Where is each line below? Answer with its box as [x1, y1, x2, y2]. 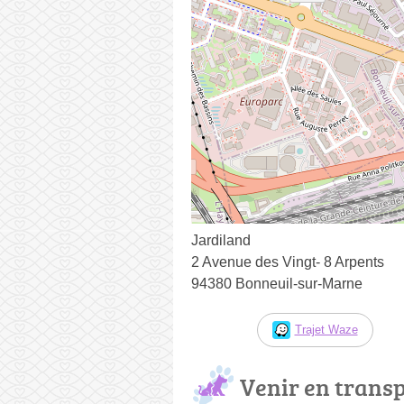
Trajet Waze [294, 322, 358, 336]
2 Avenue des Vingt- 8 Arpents [191, 253, 384, 270]
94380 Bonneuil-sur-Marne [191, 275, 363, 291]
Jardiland [191, 232, 251, 248]
